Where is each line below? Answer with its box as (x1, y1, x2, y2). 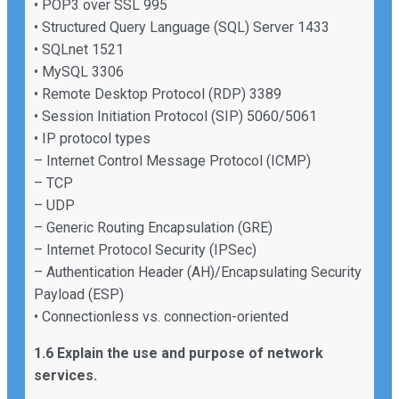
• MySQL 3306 (34, 62, 124, 80)
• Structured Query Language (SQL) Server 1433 (34, 18, 330, 36)
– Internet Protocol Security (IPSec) (34, 240, 256, 258)
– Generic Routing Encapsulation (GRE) (34, 218, 273, 236)
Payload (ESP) (34, 285, 124, 303)
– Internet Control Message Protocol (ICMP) (34, 151, 311, 169)
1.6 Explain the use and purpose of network (34, 344, 323, 362)
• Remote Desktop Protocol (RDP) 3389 (34, 85, 281, 102)
